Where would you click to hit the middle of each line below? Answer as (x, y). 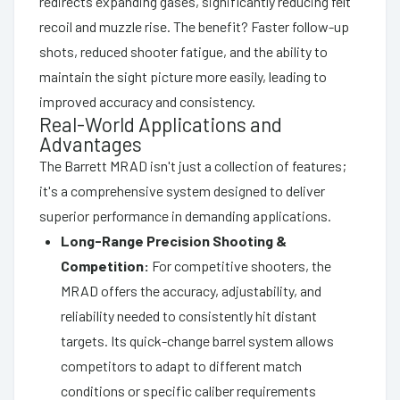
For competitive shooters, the (240, 265)
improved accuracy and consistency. (147, 101)
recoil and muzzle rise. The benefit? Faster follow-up (194, 26)
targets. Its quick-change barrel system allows (197, 340)
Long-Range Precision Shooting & (174, 240)
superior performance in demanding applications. (185, 215)
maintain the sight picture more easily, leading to (183, 76)
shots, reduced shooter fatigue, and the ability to (183, 51)
